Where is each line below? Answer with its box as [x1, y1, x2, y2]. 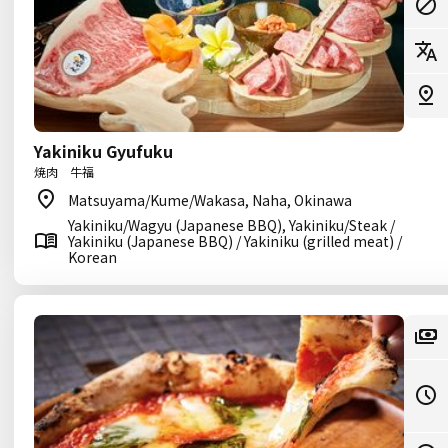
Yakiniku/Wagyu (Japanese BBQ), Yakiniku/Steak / [68, 215, 395, 235]
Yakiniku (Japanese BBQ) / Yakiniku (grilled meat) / [68, 231, 402, 251]
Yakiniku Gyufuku [34, 139, 173, 163]
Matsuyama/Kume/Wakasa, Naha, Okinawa [68, 190, 352, 210]
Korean [68, 247, 117, 267]
